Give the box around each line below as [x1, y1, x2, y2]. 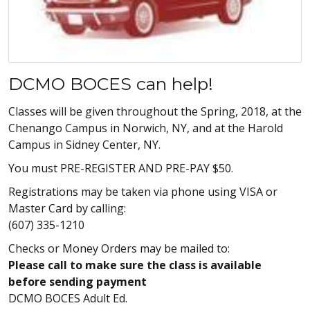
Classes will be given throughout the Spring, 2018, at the [8, 103, 302, 119]
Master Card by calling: [8, 200, 126, 216]
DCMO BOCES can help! [8, 73, 213, 94]
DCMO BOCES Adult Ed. [8, 290, 127, 306]
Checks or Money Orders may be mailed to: [8, 240, 230, 256]
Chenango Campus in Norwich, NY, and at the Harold [8, 120, 283, 136]
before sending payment [8, 273, 147, 289]
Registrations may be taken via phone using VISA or [8, 183, 277, 199]
